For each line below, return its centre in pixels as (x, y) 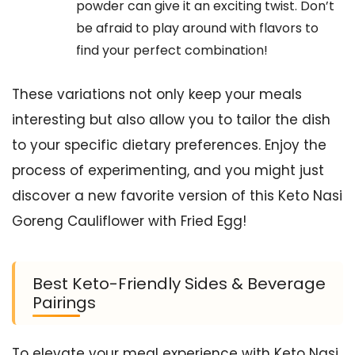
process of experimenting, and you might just (168, 170)
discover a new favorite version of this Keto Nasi (177, 196)
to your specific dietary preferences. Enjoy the (169, 145)
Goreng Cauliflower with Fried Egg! (129, 221)
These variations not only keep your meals (157, 94)
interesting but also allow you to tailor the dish (171, 120)
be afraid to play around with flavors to (197, 28)
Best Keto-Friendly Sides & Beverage (179, 284)
